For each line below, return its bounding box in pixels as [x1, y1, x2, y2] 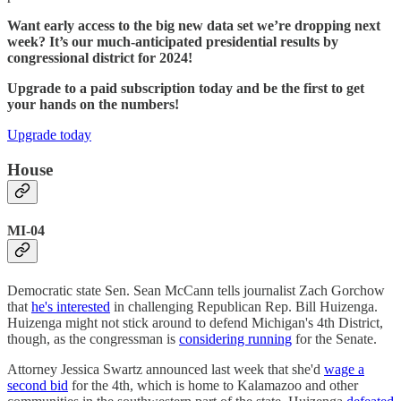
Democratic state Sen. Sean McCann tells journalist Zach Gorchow [7, 282, 385, 298]
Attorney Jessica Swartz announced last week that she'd [7, 361, 324, 377]
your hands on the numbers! [7, 97, 179, 113]
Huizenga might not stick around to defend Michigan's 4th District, [7, 314, 383, 330]
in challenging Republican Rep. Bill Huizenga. [110, 298, 378, 314]
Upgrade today [7, 127, 91, 143]
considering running [179, 330, 292, 346]
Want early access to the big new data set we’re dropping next [7, 18, 380, 34]
